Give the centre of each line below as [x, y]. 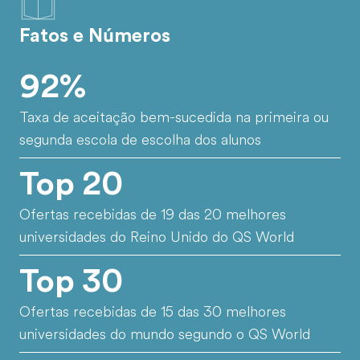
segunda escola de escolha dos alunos [140, 140]
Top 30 [71, 282]
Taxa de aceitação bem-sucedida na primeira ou [174, 118]
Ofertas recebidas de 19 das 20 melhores [153, 215]
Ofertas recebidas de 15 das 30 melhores [153, 312]
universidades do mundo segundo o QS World [165, 335]
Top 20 [71, 184]
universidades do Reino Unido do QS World [157, 237]
